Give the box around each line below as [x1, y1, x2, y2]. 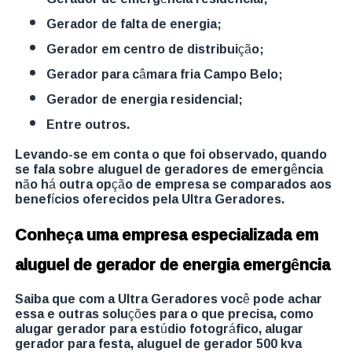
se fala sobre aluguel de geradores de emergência [15, 156, 324, 181]
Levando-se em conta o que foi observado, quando [15, 141, 328, 166]
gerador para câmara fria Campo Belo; [57, 61, 284, 86]
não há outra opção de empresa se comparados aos [15, 171, 332, 196]
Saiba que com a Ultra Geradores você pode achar [15, 286, 323, 310]
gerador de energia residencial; [57, 86, 244, 111]
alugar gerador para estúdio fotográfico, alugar [15, 316, 304, 340]
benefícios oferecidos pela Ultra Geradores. [15, 186, 285, 211]
